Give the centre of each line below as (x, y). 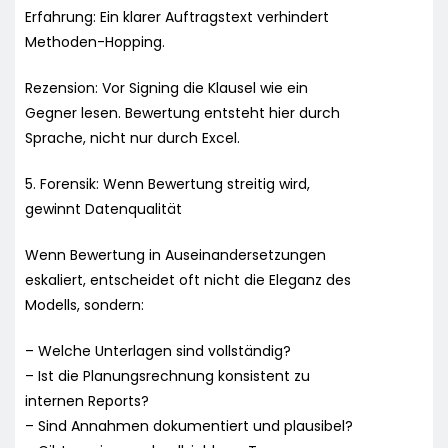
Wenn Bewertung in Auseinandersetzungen (175, 254)
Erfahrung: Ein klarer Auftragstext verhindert (177, 16)
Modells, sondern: (84, 304)
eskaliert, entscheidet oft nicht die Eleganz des (188, 279)
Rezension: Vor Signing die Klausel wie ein (166, 87)
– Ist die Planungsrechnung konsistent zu (167, 375)
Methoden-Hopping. (95, 41)
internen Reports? (87, 400)
